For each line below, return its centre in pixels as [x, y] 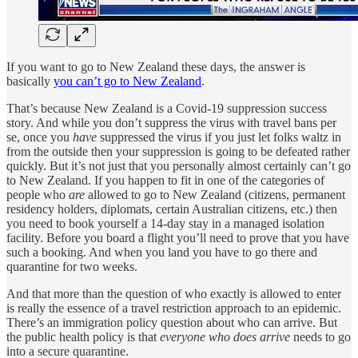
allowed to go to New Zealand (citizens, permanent [215, 194]
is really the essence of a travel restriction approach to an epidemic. [174, 308]
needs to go [320, 336]
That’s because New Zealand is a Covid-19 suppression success [167, 108]
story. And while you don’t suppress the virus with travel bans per [171, 122]
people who [38, 194]
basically [30, 81]
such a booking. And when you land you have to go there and [162, 252]
